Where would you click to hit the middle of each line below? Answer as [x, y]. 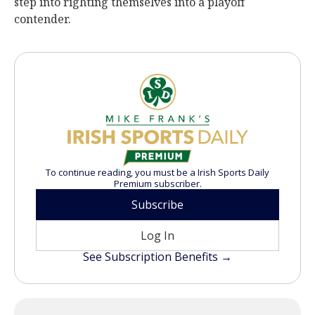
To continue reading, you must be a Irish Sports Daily [157, 173]
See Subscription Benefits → [157, 257]
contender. [43, 19]
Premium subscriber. [157, 184]
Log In [157, 236]
